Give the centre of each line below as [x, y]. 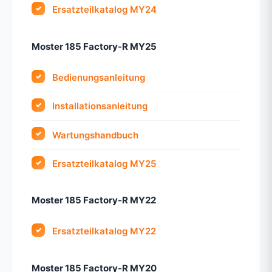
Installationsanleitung [100, 106]
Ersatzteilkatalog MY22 [104, 231]
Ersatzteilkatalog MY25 [104, 163]
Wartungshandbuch [96, 135]
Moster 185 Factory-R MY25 [94, 46]
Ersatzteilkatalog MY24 [105, 10]
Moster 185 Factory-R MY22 [94, 200]
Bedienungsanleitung [99, 77]
